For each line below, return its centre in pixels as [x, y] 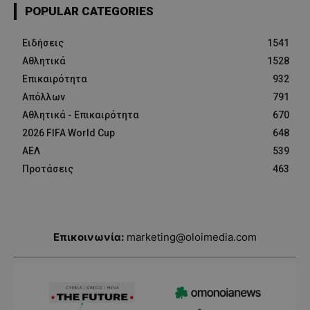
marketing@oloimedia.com [192, 237]
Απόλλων [44, 97]
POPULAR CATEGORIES [89, 11]
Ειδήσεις [43, 43]
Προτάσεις [48, 169]
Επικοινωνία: [89, 237]
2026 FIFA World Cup [69, 133]
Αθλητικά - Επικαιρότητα [81, 115]
